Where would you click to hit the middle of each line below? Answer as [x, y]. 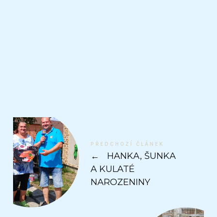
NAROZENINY [120, 182]
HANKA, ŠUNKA [140, 156]
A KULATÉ [112, 169]
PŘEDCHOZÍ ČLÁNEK [127, 144]
